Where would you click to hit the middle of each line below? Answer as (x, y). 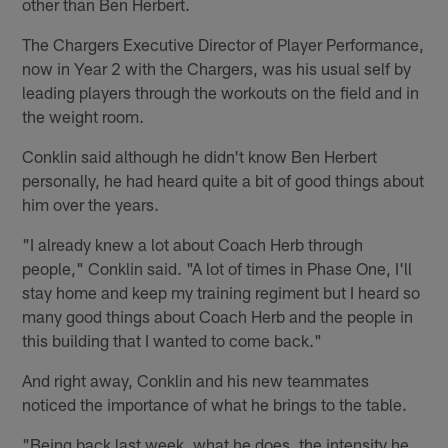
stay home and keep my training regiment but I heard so (221, 292)
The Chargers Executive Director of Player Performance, (223, 44)
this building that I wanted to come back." (172, 340)
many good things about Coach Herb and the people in (218, 316)
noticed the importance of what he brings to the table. (215, 404)
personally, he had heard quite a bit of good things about (223, 180)
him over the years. (91, 204)
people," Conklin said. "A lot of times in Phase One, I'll (217, 268)
